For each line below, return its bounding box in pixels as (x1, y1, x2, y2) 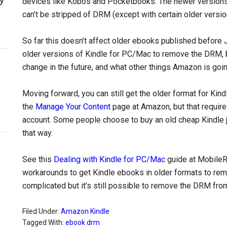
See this (22, 155, 54, 164)
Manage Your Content (35, 102, 110, 111)
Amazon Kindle (61, 207, 109, 215)
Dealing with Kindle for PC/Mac (54, 155, 165, 164)
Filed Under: (22, 207, 61, 215)
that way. (22, 128, 53, 138)
